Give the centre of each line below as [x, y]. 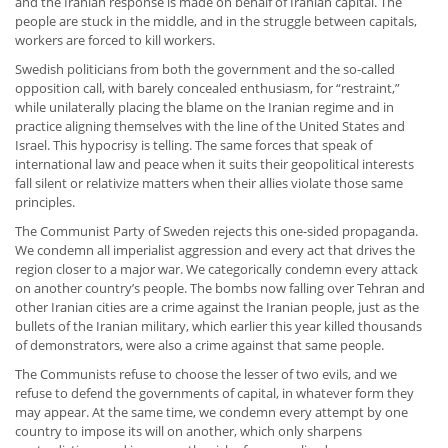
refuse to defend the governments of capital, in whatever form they [214, 393]
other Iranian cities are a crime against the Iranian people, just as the [217, 307]
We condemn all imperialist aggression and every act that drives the [215, 250]
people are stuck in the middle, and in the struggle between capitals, [216, 21]
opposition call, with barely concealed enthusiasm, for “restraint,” [207, 88]
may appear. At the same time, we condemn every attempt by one [211, 412]
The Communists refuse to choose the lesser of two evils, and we [206, 374]
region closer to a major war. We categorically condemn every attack [216, 269]
